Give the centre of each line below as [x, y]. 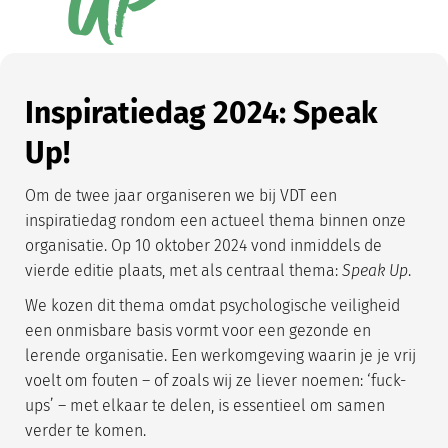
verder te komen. [85, 431]
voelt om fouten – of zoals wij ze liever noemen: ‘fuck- [215, 381]
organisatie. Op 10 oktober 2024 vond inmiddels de [203, 246]
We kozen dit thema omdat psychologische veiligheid [212, 306]
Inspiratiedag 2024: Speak [201, 113]
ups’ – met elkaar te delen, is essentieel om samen [205, 406]
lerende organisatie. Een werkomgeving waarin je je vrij [220, 356]
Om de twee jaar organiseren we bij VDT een [181, 196]
